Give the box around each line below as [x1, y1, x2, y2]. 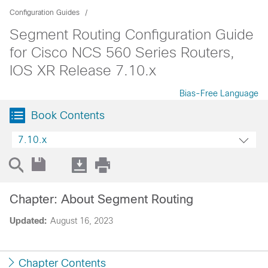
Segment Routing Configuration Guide [10, 26, 254, 42]
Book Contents [31, 109, 105, 121]
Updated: [10, 216, 47, 226]
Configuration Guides [10, 8, 80, 17]
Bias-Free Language [179, 89, 258, 98]
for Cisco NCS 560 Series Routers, [10, 44, 234, 60]
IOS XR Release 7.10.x [10, 62, 156, 78]
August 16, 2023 [50, 216, 113, 226]
